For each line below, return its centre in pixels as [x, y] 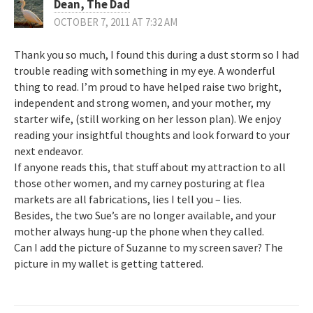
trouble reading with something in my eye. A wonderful [145, 70]
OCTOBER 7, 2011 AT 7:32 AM [116, 22]
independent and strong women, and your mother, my [142, 102]
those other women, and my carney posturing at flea [139, 183]
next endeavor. [49, 151]
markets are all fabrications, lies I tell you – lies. [128, 199]
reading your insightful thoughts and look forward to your [152, 134]
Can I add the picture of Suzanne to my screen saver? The [148, 247]
